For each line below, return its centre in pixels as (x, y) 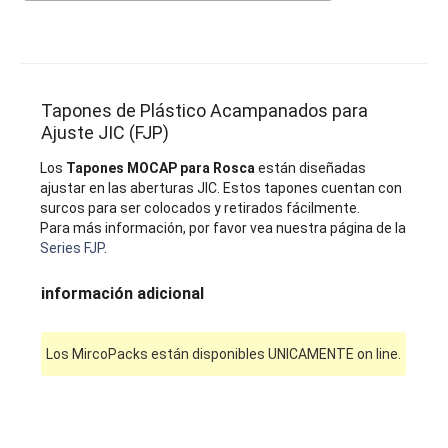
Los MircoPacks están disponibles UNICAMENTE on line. (224, 353)
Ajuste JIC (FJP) (105, 132)
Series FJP (72, 247)
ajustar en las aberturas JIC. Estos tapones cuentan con (221, 187)
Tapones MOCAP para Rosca (161, 167)
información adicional (123, 293)
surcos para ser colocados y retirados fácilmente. (200, 207)
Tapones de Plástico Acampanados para (205, 110)
